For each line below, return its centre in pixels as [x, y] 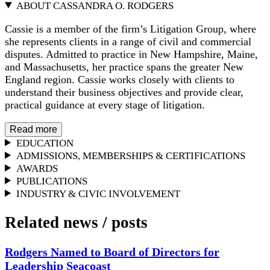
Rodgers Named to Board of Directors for [112, 252]
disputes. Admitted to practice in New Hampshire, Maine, [131, 54]
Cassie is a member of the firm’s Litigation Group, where [130, 29]
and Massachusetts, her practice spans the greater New [124, 67]
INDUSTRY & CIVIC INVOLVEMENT [99, 193]
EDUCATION [45, 143]
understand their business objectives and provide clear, [124, 92]
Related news [54, 222]
